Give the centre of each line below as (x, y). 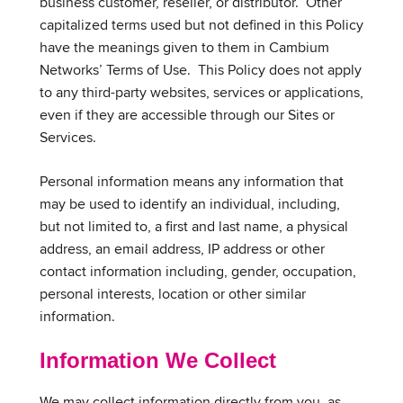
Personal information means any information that (192, 181)
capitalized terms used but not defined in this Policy (201, 24)
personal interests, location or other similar (173, 293)
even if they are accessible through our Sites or (187, 114)
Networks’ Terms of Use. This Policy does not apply (201, 69)
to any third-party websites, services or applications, (201, 92)
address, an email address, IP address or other (182, 248)
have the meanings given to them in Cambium (184, 47)
